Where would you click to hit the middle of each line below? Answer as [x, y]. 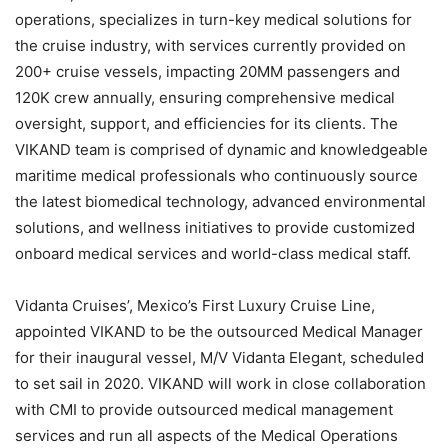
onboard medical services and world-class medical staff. [213, 253]
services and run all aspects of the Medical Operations [206, 435]
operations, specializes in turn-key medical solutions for [213, 19]
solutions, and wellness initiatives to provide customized [215, 227]
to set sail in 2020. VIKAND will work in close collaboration [220, 383]
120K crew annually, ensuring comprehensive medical [205, 97]
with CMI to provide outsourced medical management [204, 409]
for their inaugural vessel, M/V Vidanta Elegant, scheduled [219, 357]
